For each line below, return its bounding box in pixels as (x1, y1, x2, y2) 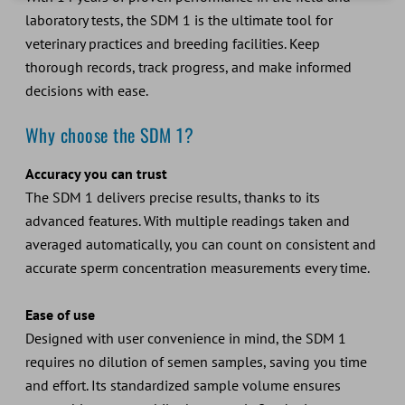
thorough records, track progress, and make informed (24, 57, 352, 76)
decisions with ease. (24, 80, 151, 99)
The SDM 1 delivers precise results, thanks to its (24, 187, 320, 206)
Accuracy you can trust (24, 164, 167, 183)
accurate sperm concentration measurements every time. (24, 258, 370, 277)
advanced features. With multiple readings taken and (24, 211, 350, 230)
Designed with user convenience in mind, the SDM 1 (24, 328, 346, 347)
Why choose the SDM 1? (24, 120, 193, 148)
